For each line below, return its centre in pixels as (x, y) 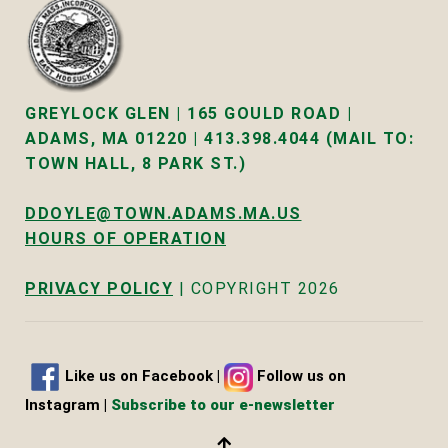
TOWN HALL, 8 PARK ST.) (135, 164)
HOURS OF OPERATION (125, 239)
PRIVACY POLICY (99, 289)
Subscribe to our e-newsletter (223, 404)
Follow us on (299, 376)
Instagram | (66, 404)
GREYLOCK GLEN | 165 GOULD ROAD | (188, 114)
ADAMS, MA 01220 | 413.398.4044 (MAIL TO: (219, 139)
